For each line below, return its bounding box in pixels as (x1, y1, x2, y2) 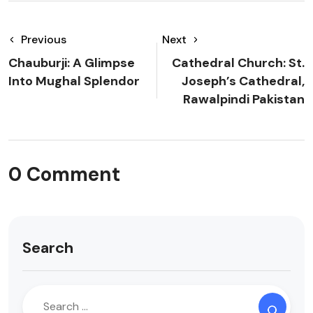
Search (22, 238, 73, 258)
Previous (21, 32, 66, 47)
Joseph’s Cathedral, (182, 73, 305, 89)
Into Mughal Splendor (8, 73, 140, 89)
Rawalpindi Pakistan (183, 91, 305, 108)
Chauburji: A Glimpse (8, 54, 135, 71)
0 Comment (8, 161, 120, 187)
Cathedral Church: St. (172, 54, 305, 71)
